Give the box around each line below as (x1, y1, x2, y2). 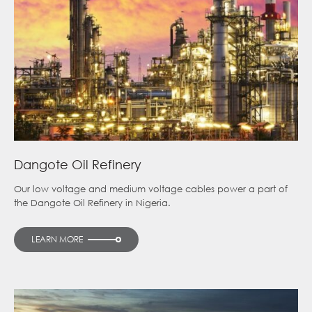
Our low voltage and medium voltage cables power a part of (14, 183, 288, 196)
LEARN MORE (31, 233, 83, 246)
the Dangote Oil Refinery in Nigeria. (14, 197, 171, 210)
